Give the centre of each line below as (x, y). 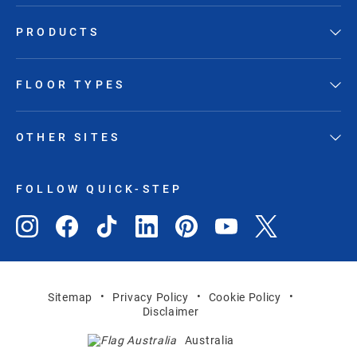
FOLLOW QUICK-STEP (100, 189)
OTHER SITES (69, 137)
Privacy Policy (150, 297)
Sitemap (70, 297)
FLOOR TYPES (71, 85)
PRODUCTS (58, 32)
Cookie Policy (245, 297)
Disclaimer (171, 312)
